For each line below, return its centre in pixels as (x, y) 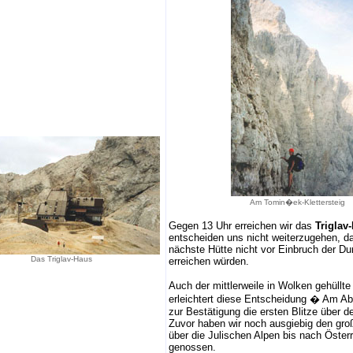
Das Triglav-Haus (61, 259)
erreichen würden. (209, 261)
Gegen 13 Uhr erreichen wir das (242, 226)
